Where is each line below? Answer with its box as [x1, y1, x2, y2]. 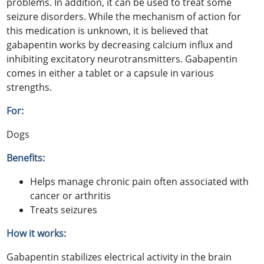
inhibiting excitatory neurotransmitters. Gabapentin [6, 52, 238, 66]
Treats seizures [30, 203, 98, 217]
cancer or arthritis [30, 189, 111, 203]
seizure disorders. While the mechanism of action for [6, 10, 242, 24]
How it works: [6, 227, 67, 240]
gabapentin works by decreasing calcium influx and [6, 38, 233, 52]
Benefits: [6, 151, 45, 165]
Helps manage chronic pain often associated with [30, 175, 249, 189]
